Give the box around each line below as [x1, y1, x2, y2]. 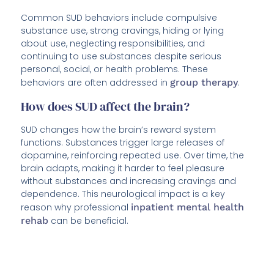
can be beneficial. [48, 215, 129, 228]
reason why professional [21, 201, 131, 214]
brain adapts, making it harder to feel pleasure [21, 162, 225, 175]
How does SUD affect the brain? [21, 98, 190, 116]
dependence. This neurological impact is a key [21, 188, 226, 201]
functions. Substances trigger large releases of [21, 136, 225, 149]
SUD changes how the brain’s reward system [21, 124, 217, 136]
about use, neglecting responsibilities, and [21, 37, 206, 50]
